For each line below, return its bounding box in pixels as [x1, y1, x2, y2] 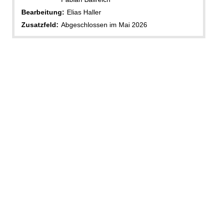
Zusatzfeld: [21, 21, 59, 29]
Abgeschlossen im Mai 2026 [61, 21, 147, 29]
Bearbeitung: [21, 8, 64, 16]
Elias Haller [66, 8, 101, 16]
